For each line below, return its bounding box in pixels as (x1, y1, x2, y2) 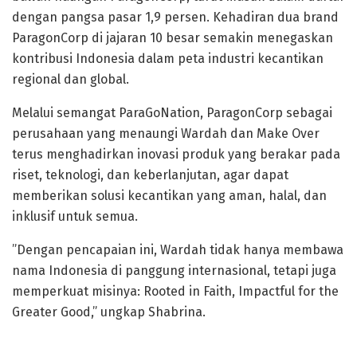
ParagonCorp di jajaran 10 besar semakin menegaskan (12, 30, 333, 46)
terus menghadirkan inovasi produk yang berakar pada (12, 147, 340, 163)
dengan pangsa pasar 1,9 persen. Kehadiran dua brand (12, 10, 339, 25)
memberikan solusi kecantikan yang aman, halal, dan (12, 188, 327, 204)
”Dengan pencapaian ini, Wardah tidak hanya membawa (12, 242, 343, 258)
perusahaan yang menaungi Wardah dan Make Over (12, 126, 320, 142)
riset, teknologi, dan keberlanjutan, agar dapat (12, 167, 288, 183)
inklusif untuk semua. (12, 209, 138, 225)
